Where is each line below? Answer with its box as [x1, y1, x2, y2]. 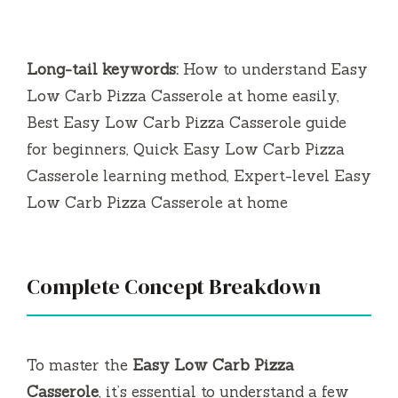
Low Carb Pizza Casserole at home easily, [27, 85, 339, 106]
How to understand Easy [179, 59, 368, 79]
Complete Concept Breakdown [27, 271, 321, 301]
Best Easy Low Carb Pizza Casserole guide [27, 112, 346, 132]
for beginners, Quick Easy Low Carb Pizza [27, 139, 345, 159]
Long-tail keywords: [27, 59, 179, 79]
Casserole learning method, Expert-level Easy [27, 165, 371, 186]
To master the [27, 354, 132, 375]
